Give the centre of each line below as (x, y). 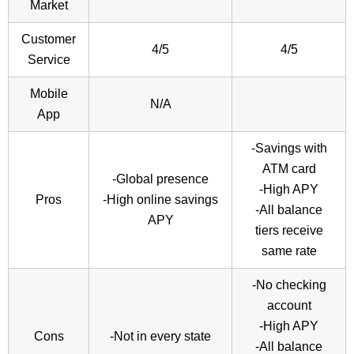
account (289, 306)
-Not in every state (160, 337)
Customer (49, 40)
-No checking (289, 285)
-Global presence (160, 179)
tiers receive (289, 231)
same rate (289, 251)
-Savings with (289, 149)
